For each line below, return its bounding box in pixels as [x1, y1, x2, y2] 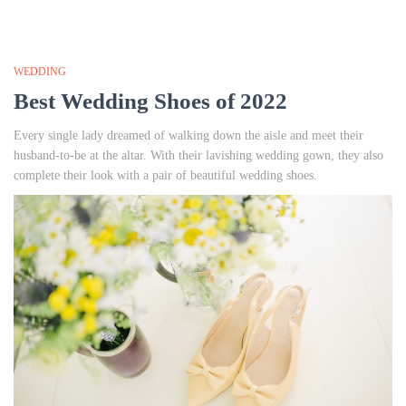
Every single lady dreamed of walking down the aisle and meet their [14, 129, 363, 142]
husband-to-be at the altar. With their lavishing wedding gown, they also [14, 149, 383, 162]
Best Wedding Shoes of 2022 [14, 89, 287, 113]
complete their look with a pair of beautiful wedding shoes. [14, 169, 317, 182]
